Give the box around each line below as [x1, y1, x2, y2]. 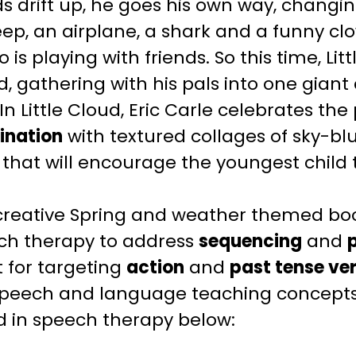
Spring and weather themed [64, 202, 323, 227]
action [126, 254, 184, 280]
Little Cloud [20, 97, 121, 122]
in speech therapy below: [11, 307, 240, 332]
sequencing [198, 228, 302, 253]
